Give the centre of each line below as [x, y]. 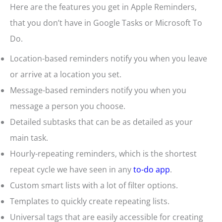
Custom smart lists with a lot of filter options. [94, 186]
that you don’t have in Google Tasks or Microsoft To [106, 23]
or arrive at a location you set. [66, 75]
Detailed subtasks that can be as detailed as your [101, 122]
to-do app [152, 170]
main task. [29, 138]
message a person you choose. [68, 106]
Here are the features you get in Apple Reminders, [103, 7]
